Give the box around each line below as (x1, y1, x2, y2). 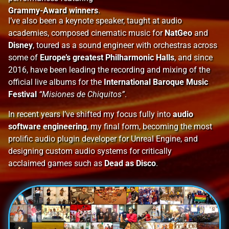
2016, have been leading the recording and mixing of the (8, 65, 210, 75)
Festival (8, 89, 39, 100)
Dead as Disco (104, 158, 156, 168)
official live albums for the (8, 77, 104, 87)
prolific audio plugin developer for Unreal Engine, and (8, 133, 198, 144)
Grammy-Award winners (8, 5, 98, 15)
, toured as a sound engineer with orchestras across (33, 40, 217, 51)
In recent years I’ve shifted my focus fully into (8, 109, 173, 119)
